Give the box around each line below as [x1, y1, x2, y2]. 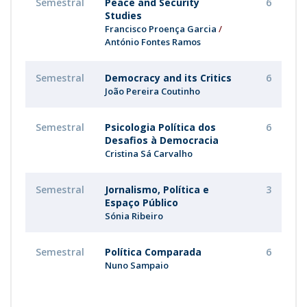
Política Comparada [105, 245, 201, 258]
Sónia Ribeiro [105, 210, 163, 222]
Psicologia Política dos [105, 121, 216, 134]
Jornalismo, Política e [105, 183, 209, 196]
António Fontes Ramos [105, 36, 201, 48]
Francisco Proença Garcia [105, 23, 217, 35]
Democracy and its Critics [105, 71, 232, 84]
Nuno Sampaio [105, 259, 169, 271]
